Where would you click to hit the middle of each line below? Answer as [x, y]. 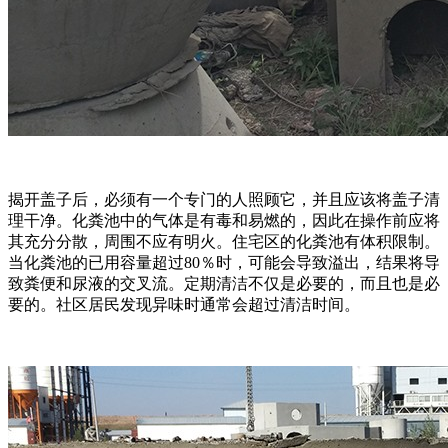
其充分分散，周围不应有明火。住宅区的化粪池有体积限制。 [224, 241]
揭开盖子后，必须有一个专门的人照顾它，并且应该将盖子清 [224, 199]
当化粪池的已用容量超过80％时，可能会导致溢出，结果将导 [224, 262]
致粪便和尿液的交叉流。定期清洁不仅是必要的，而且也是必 [224, 283]
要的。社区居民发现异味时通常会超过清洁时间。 [184, 304]
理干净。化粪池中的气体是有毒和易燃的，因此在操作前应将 [224, 220]
